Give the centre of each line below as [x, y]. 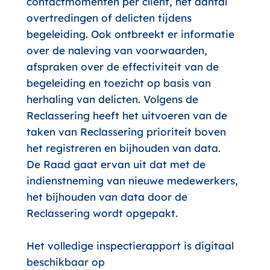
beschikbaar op [65, 262]
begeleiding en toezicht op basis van [118, 83]
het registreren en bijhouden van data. [123, 148]
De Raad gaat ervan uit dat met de [116, 164]
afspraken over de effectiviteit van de [122, 67]
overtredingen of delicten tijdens [109, 18]
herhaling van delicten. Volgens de [112, 99]
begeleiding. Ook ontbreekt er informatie [130, 34]
